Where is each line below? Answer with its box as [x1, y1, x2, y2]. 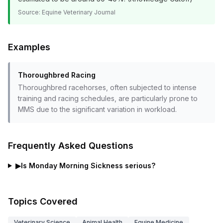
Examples [8, 42, 50, 52]
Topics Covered [8, 196, 78, 207]
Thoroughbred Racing [18, 71, 96, 79]
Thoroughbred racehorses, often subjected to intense [18, 83, 197, 92]
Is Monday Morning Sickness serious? [20, 161, 155, 170]
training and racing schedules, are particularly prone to [18, 94, 198, 103]
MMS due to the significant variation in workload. [18, 105, 177, 113]
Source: [18, 8, 42, 16]
